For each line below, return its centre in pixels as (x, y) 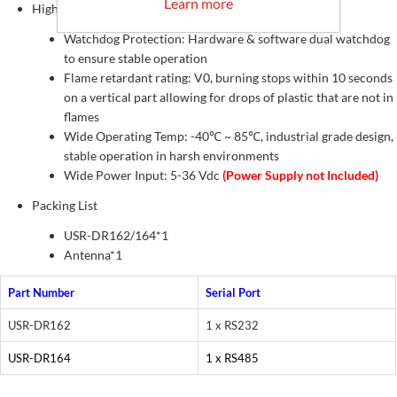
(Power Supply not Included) (300, 175)
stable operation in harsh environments (171, 156)
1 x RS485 (232, 358)
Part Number (41, 293)
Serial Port (233, 293)
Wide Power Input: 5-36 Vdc (143, 175)
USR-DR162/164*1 (116, 236)
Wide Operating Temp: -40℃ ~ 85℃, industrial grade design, (229, 136)
